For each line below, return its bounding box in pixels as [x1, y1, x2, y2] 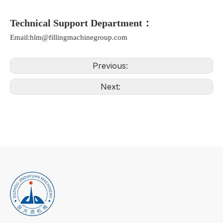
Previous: [93, 61, 130, 71]
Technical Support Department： [10, 17, 152, 28]
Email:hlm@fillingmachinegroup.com [10, 33, 127, 41]
